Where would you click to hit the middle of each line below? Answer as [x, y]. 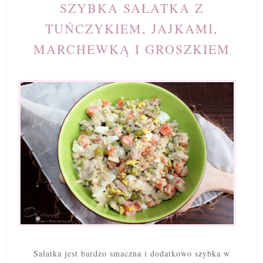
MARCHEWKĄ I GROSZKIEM [131, 49]
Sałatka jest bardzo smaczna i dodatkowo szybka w [131, 253]
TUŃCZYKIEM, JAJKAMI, [131, 29]
